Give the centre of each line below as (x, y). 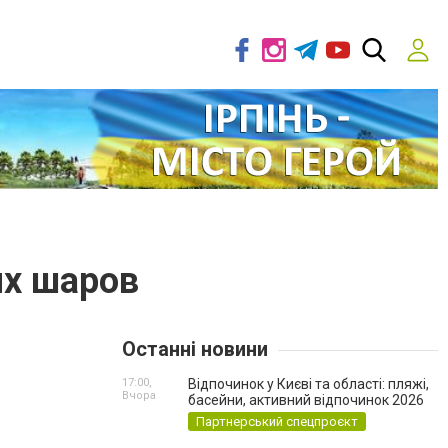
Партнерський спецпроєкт (277, 421)
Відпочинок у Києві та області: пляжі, (308, 384)
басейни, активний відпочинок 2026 (306, 400)
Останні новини (195, 349)
